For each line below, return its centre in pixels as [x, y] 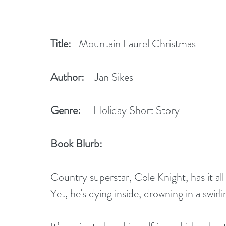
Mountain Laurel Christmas [133, 43]
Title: [61, 43]
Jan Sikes [109, 77]
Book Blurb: [80, 143]
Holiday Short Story [130, 110]
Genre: [66, 110]
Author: [67, 77]
